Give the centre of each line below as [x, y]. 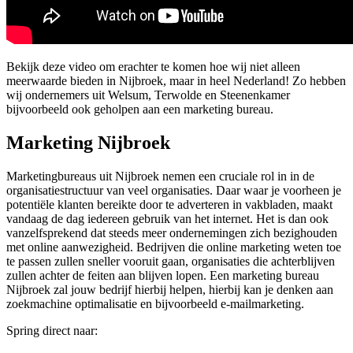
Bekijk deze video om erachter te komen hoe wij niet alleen [153, 67]
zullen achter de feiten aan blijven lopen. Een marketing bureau [163, 276]
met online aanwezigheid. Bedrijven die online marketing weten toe [174, 247]
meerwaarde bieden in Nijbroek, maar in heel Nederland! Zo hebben [176, 81]
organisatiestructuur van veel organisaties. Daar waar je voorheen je [174, 191]
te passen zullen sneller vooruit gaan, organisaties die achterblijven [171, 262]
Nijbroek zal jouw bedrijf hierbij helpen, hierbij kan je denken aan [170, 290]
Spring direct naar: [52, 331]
